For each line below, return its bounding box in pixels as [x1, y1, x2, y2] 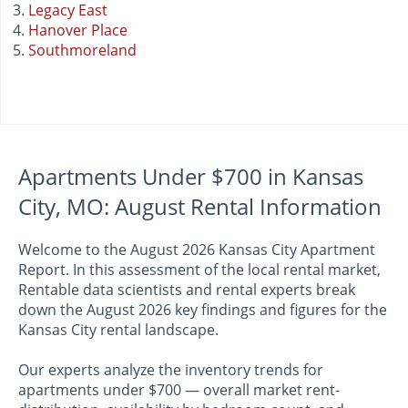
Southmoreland [28, 40, 137, 61]
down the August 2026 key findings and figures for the [18, 300, 387, 321]
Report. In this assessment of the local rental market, [18, 260, 381, 280]
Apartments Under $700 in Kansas [18, 161, 363, 192]
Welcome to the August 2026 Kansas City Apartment [18, 240, 375, 260]
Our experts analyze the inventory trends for [18, 360, 323, 381]
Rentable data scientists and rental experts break [18, 280, 355, 301]
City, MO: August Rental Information [18, 191, 382, 222]
